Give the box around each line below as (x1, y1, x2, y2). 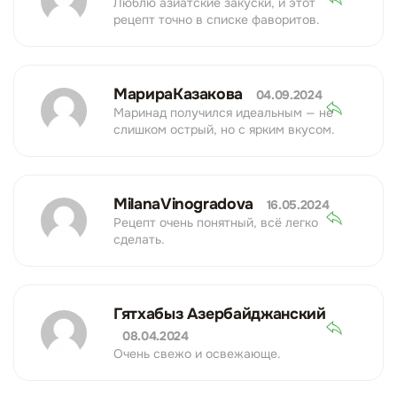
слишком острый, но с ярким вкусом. (113, 121, 335, 138)
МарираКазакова (113, 84, 247, 105)
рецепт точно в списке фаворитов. (113, 12, 320, 28)
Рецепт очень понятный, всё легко (113, 214, 318, 231)
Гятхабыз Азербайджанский (113, 304, 326, 324)
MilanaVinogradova (113, 194, 258, 214)
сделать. (113, 231, 165, 248)
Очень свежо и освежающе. (113, 346, 281, 362)
